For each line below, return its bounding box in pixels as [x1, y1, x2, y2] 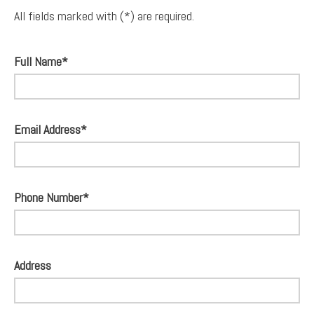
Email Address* [14, 121, 87, 137]
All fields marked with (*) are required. [14, 8, 194, 24]
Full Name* [14, 53, 68, 69]
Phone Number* [14, 189, 89, 205]
